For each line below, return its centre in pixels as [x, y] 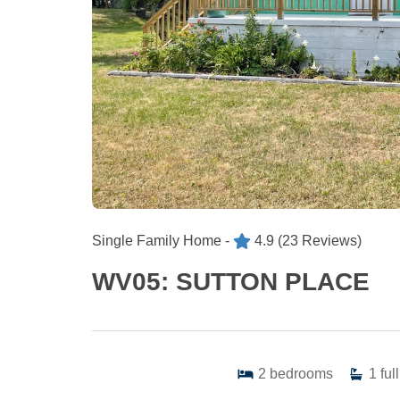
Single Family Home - [161, 240]
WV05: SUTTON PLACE [231, 281]
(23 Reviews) [320, 240]
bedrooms [301, 373]
